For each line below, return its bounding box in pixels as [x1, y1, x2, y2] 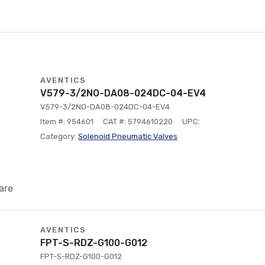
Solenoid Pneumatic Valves [78, 132, 177, 141]
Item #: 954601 [40, 117, 93, 126]
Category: [40, 132, 78, 141]
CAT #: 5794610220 [103, 117, 173, 126]
